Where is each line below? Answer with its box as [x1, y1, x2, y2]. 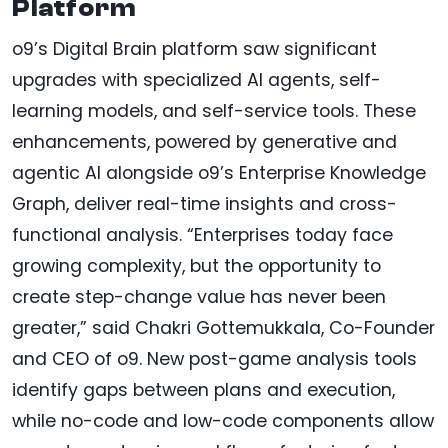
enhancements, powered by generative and [12, 130, 397, 155]
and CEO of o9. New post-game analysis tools [12, 347, 417, 372]
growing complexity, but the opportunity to [12, 254, 381, 279]
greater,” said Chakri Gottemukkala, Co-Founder [12, 316, 435, 341]
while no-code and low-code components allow [12, 409, 434, 434]
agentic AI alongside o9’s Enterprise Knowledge [12, 161, 426, 186]
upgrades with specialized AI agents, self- [12, 68, 381, 93]
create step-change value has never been [12, 285, 386, 310]
